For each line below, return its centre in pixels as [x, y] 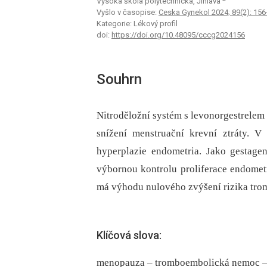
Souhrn [119, 80]
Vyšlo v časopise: [128, 13]
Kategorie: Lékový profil [137, 24]
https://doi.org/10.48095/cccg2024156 [178, 35]
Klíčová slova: [129, 235]
